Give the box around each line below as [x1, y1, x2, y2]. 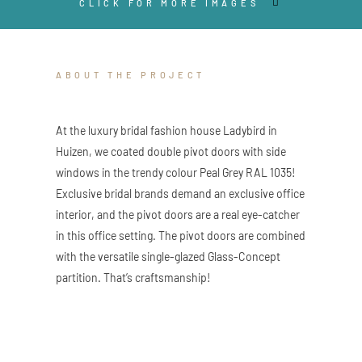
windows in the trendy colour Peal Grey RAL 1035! [56, 165, 296, 179]
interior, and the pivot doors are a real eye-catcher [56, 207, 300, 221]
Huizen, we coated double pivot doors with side [56, 144, 286, 158]
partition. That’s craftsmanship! [56, 270, 211, 284]
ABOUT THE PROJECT [56, 69, 206, 80]
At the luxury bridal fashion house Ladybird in [56, 123, 277, 137]
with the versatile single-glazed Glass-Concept [56, 249, 280, 263]
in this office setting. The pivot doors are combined [56, 228, 305, 242]
